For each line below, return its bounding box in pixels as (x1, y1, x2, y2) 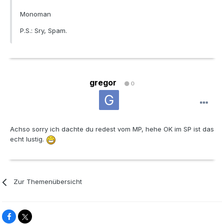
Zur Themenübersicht (13, 177, 82, 186)
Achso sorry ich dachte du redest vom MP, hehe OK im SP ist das (10, 125, 214, 133)
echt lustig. (10, 135, 46, 143)
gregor (89, 77, 116, 88)
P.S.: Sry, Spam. (20, 26, 67, 34)
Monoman (20, 9, 51, 18)
